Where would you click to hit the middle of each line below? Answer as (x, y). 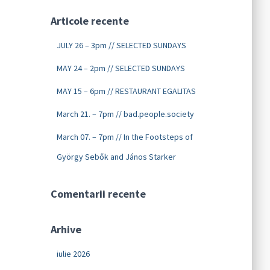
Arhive (66, 229)
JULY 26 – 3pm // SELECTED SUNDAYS (121, 45)
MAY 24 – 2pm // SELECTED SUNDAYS (121, 68)
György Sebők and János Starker (116, 157)
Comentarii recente (98, 194)
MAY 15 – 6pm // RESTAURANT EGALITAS (126, 91)
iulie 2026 (73, 254)
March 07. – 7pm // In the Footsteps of (124, 137)
